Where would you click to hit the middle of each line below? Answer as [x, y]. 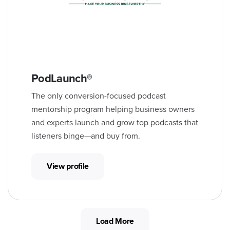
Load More [115, 221]
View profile [68, 166]
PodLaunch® [62, 78]
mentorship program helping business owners [113, 109]
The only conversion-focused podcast [99, 96]
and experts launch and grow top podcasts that [115, 122]
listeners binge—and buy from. [86, 136]
